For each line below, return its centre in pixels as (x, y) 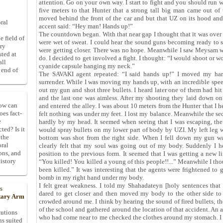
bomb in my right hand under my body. (91, 177)
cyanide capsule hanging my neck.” (87, 66)
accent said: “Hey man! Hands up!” (86, 26)
